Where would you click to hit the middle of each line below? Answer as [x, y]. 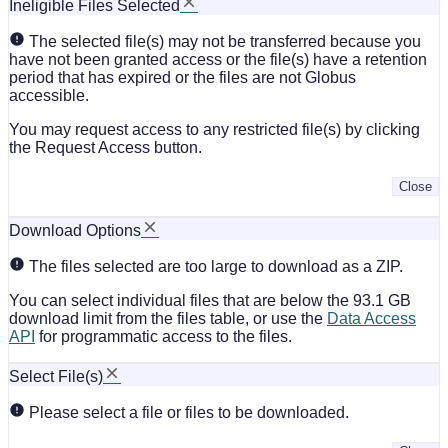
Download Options [75, 230]
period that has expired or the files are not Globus [182, 77]
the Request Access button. [105, 147]
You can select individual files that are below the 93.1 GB [210, 300]
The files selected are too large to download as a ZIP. [214, 266]
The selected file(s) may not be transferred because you [223, 41]
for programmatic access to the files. [163, 336]
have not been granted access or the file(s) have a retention [218, 59]
